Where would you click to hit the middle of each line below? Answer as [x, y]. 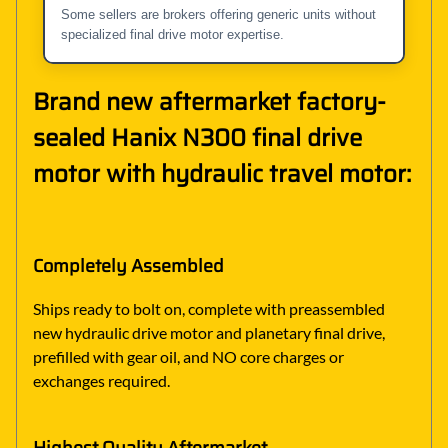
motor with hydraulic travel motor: [222, 173]
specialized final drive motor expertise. [172, 34]
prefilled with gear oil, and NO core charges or [188, 357]
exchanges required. [101, 381]
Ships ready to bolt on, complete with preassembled [209, 309]
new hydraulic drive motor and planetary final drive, [209, 333]
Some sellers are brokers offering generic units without [218, 14]
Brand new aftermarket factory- [209, 101]
